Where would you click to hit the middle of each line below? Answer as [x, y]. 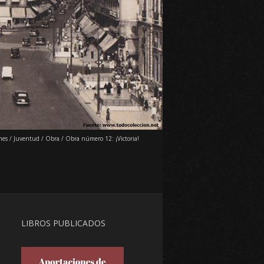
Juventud [27, 138]
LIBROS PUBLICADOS [63, 223]
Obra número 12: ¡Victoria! [102, 138]
